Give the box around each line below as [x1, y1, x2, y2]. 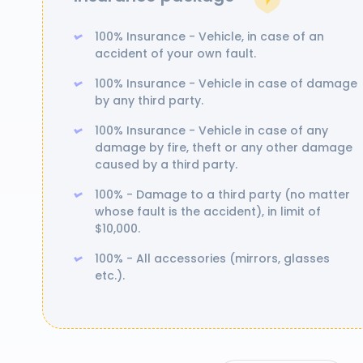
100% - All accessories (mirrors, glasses [95, 250, 330, 267]
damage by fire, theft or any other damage [95, 139, 352, 156]
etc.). [95, 267, 125, 284]
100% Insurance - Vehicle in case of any [95, 122, 328, 139]
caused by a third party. [95, 156, 237, 173]
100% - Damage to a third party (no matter [95, 186, 350, 203]
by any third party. [95, 92, 203, 109]
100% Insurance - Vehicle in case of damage [95, 75, 357, 92]
